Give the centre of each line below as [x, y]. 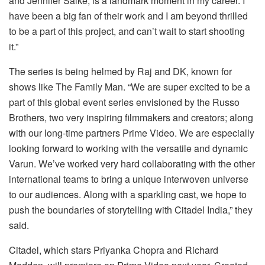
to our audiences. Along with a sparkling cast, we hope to [128, 195]
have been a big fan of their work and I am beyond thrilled [128, 16]
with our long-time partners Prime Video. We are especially [132, 133]
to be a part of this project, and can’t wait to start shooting [127, 31]
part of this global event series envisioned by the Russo [124, 102]
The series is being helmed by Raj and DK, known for [120, 72]
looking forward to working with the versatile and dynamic [128, 148]
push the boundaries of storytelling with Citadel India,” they [131, 210]
